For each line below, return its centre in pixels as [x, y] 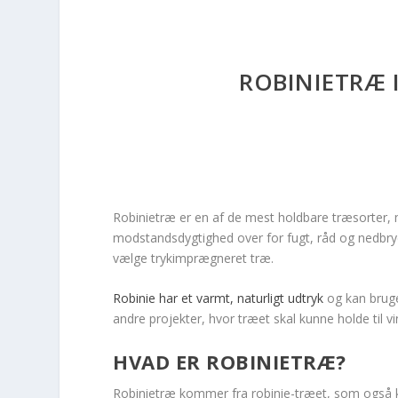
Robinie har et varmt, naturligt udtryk [219, 298]
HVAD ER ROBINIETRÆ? [230, 361]
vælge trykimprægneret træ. [194, 258]
